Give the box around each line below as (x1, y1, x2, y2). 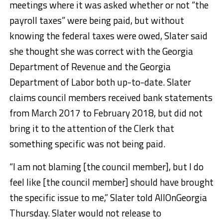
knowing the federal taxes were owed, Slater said (9, 28, 208, 43)
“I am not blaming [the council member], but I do (9, 159, 204, 174)
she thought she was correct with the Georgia (9, 43, 193, 58)
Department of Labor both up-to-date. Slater (9, 74, 191, 89)
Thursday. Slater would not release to (9, 205, 161, 220)
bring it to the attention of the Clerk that (9, 120, 174, 135)
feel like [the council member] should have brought (9, 174, 214, 189)
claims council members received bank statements (9, 90, 213, 105)
